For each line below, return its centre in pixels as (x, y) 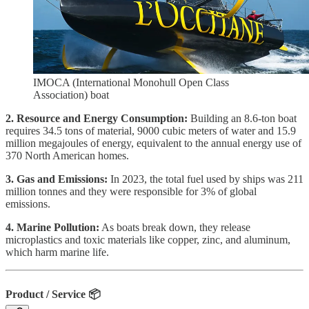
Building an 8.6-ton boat (242, 119)
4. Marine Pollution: (52, 228)
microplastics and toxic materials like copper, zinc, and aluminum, (148, 240)
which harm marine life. (57, 252)
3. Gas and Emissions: (57, 179)
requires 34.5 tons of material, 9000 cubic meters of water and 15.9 (151, 131)
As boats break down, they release (175, 228)
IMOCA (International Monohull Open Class (131, 83)
